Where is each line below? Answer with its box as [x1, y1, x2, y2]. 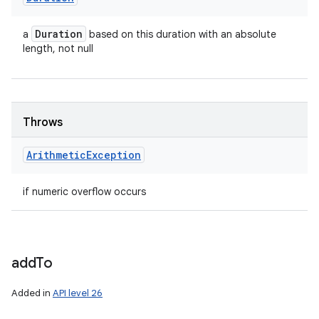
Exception [86, 148, 141, 162]
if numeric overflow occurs [23, 185, 146, 198]
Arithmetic [26, 148, 86, 162]
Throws [23, 115, 63, 130]
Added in [11, 287, 53, 299]
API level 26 [53, 287, 103, 299]
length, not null [23, 42, 93, 55]
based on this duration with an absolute [86, 28, 276, 41]
